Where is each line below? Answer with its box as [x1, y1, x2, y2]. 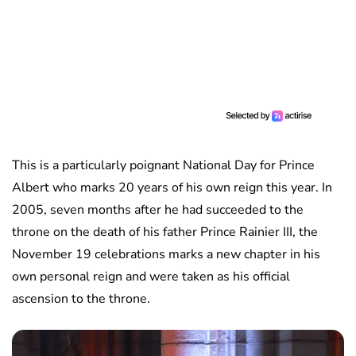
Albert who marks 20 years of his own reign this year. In [12, 179, 332, 197]
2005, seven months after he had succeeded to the [12, 201, 304, 219]
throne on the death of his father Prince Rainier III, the [12, 223, 318, 242]
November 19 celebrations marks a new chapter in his [12, 246, 320, 264]
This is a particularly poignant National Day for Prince [12, 157, 315, 175]
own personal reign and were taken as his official [12, 268, 290, 286]
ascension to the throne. [12, 290, 150, 308]
